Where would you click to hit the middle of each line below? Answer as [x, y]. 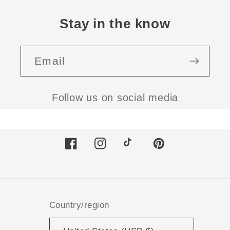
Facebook [86, 150]
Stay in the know [115, 23]
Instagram [116, 150]
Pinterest [173, 150]
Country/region [79, 205]
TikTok [137, 150]
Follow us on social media [115, 98]
